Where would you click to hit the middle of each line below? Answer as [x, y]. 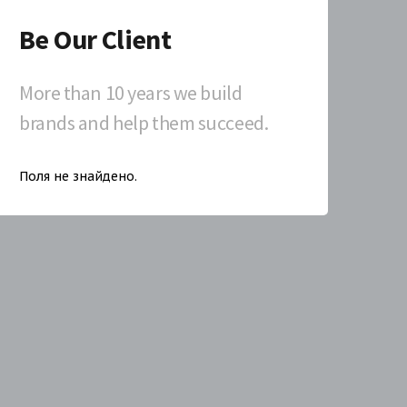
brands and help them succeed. [144, 123]
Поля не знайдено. [78, 176]
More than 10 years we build [131, 93]
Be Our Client [95, 39]
